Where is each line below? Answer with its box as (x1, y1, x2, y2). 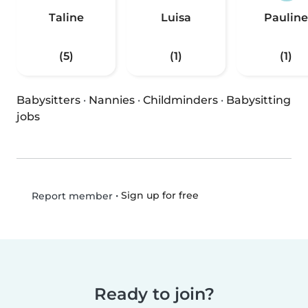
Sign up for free (120, 189, 199, 202)
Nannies (89, 93, 135, 107)
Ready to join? (93, 284, 214, 305)
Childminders (143, 93, 218, 107)
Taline (48, 11, 84, 25)
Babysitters (16, 93, 80, 107)
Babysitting (226, 93, 291, 107)
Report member (28, 190, 113, 203)
